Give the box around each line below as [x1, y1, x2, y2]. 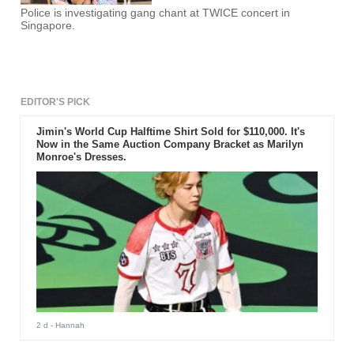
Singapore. [21, 20, 76, 32]
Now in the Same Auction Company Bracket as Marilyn [36, 138, 303, 151]
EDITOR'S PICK [21, 96, 91, 108]
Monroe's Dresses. [36, 151, 126, 164]
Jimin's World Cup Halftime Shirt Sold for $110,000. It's [36, 126, 305, 138]
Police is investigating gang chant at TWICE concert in [21, 7, 291, 20]
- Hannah [47, 320, 85, 330]
